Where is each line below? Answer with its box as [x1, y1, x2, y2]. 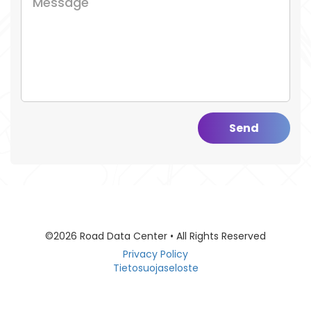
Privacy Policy [123, 246, 188, 261]
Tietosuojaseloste [112, 260, 199, 275]
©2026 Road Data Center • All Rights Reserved [45, 228, 266, 243]
